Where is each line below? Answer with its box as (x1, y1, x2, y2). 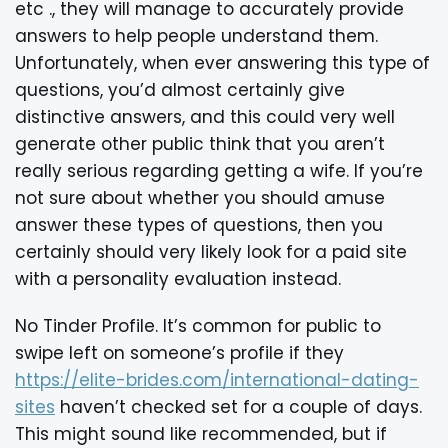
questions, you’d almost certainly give (15, 77, 345, 102)
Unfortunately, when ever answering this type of (15, 50, 430, 75)
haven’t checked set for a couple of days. (55, 394, 422, 419)
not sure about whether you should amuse (15, 185, 385, 210)
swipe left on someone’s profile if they (15, 340, 344, 365)
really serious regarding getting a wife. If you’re (15, 158, 423, 183)
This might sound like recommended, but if (15, 421, 387, 446)
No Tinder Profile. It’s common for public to (15, 313, 381, 338)
